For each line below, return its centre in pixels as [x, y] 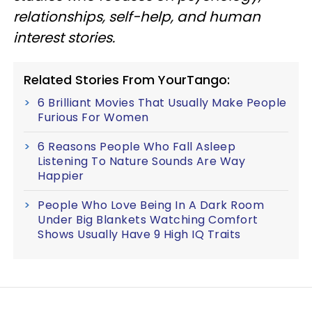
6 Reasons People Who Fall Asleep [136, 147]
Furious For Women [93, 117]
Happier [61, 176]
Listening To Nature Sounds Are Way [141, 161]
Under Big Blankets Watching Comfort [148, 220]
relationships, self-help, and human [137, 17]
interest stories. [64, 38]
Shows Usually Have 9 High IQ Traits [139, 234]
